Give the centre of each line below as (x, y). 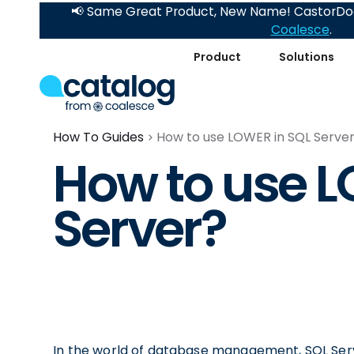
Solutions (307, 56)
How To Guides (99, 137)
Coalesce (300, 30)
